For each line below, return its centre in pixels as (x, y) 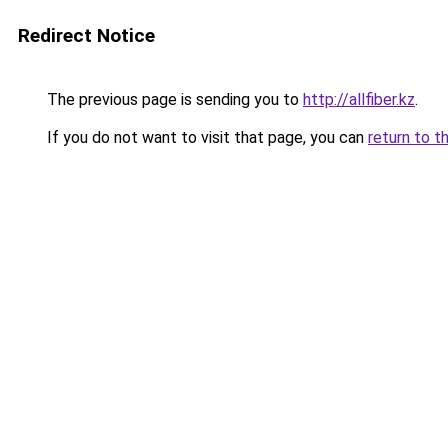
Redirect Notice (86, 35)
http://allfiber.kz (359, 99)
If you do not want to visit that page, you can (205, 137)
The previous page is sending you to (173, 99)
